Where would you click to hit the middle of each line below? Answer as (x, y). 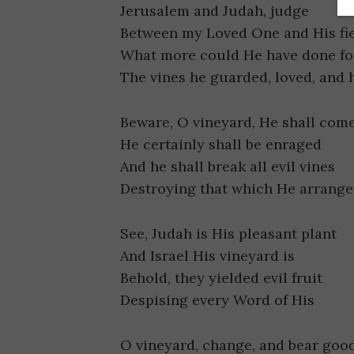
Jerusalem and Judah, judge (215, 11)
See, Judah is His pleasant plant (228, 233)
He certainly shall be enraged (221, 145)
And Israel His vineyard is (207, 255)
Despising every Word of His (217, 299)
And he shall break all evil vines (228, 167)
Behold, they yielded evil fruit (221, 277)
